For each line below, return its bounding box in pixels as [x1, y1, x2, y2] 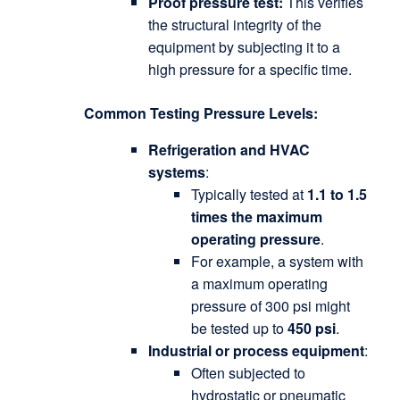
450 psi [287, 318, 336, 338]
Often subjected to [190, 362, 305, 383]
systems [147, 162, 205, 182]
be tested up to [190, 318, 287, 338]
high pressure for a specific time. [147, 59, 352, 79]
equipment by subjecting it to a [147, 37, 340, 57]
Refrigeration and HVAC [147, 139, 310, 160]
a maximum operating [190, 273, 328, 294]
